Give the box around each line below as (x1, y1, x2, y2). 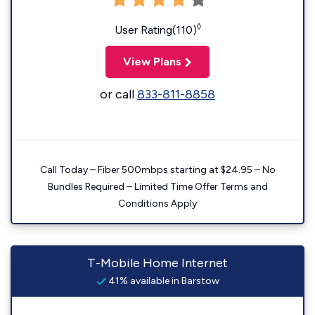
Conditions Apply (118, 198, 197, 210)
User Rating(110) (114, 23, 197, 37)
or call (100, 86, 137, 102)
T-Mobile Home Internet (87, 255, 228, 271)
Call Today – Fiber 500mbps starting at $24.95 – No (39, 164, 276, 176)
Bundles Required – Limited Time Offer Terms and (47, 181, 268, 193)
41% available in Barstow (105, 275, 219, 287)
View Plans (123, 55, 181, 68)
